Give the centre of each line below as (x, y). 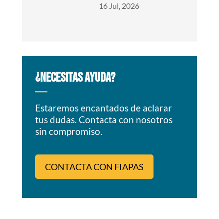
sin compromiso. (68, 131)
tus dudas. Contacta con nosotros (104, 120)
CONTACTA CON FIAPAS (94, 167)
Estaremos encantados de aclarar (103, 108)
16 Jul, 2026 (119, 6)
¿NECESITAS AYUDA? (75, 78)
